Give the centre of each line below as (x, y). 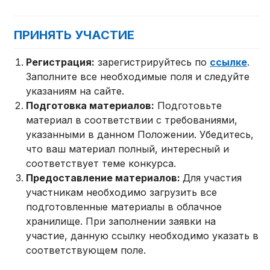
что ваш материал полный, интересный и (128, 149)
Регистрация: (61, 62)
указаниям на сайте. (75, 91)
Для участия (212, 178)
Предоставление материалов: (105, 178)
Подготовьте (188, 106)
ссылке (229, 62)
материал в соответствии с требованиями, (132, 120)
